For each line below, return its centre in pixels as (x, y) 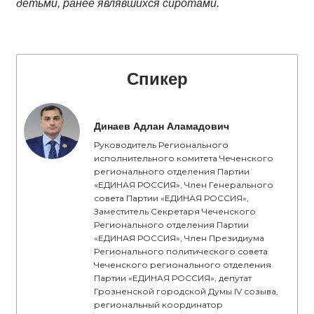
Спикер (157, 79)
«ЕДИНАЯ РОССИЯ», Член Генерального (184, 185)
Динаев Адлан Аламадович (162, 126)
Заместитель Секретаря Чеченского (175, 211)
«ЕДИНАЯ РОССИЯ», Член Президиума (179, 238)
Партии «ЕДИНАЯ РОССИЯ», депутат (173, 278)
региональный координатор (158, 305)
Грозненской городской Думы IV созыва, (186, 291)
